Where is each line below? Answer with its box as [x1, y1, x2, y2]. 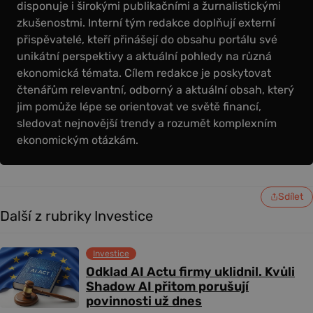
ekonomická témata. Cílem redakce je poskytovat [17, 66, 271, 80]
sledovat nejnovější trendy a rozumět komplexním [17, 116, 277, 130]
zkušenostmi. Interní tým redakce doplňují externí [17, 15, 275, 29]
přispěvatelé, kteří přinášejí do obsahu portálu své [17, 32, 277, 46]
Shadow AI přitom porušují [86, 278, 249, 294]
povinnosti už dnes [86, 293, 202, 309]
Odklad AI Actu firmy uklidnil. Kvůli [86, 263, 295, 279]
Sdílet [278, 190, 303, 203]
